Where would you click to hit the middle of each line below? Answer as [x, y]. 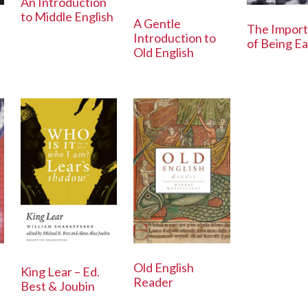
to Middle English [67, 17]
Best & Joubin [58, 286]
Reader [154, 282]
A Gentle [157, 23]
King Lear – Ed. [60, 272]
